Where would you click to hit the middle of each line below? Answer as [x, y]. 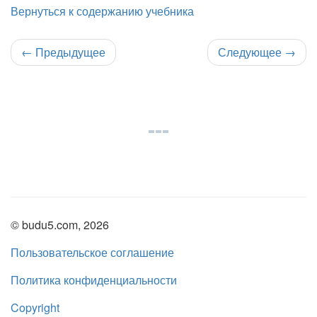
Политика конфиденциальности [94, 279]
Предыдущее [69, 52]
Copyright [35, 307]
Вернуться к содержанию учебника [102, 11]
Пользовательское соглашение [92, 252]
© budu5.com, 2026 [60, 224]
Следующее [251, 52]
